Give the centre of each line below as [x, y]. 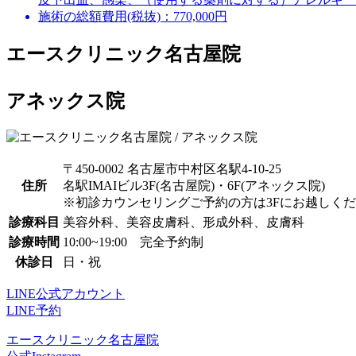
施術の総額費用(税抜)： [106, 16]
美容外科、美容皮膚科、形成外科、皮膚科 [184, 222]
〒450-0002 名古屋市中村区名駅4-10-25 [172, 168]
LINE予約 [34, 310]
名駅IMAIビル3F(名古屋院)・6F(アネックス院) [194, 185]
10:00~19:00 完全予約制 [133, 242]
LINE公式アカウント [66, 293]
